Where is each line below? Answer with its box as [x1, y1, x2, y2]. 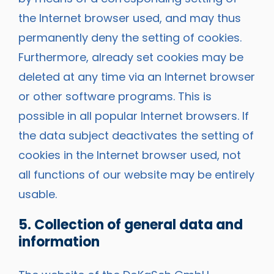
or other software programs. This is [18, 88, 212, 104]
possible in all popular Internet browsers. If [18, 108, 249, 124]
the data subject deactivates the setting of [18, 127, 254, 143]
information [18, 232, 100, 251]
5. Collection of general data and [18, 215, 243, 234]
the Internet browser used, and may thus [18, 10, 241, 26]
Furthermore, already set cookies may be [18, 49, 243, 65]
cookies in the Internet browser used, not [18, 147, 241, 163]
